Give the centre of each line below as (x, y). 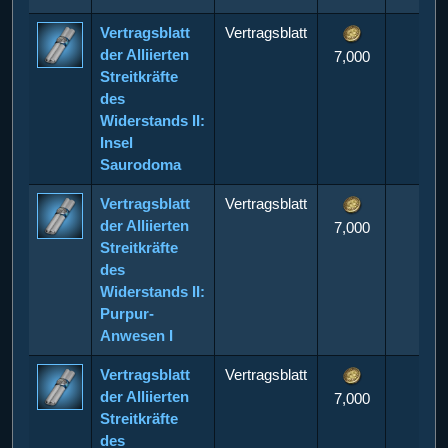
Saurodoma (140, 164)
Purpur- (127, 313)
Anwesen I (136, 335)
